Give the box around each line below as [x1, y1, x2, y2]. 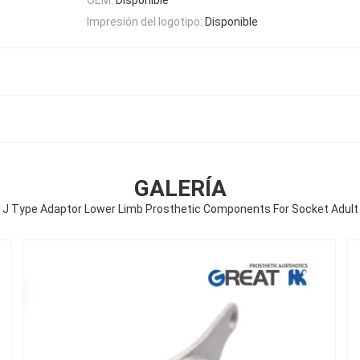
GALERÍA [133, 174, 227, 202]
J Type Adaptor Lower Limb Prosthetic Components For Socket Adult [2, 202, 358, 215]
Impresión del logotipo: [87, 14, 202, 28]
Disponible [205, 14, 258, 28]
